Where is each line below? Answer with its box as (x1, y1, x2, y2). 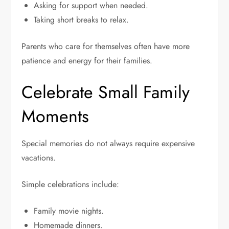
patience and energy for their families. (21, 55, 153, 67)
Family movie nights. (34, 205, 104, 217)
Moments (21, 104, 89, 129)
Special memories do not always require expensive (21, 138, 195, 150)
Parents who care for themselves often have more (21, 40, 190, 53)
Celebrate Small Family (21, 80, 190, 105)
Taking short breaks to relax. (34, 14, 129, 26)
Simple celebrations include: (21, 178, 120, 191)
